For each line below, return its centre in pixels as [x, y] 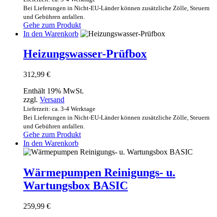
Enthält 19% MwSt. [54, 91]
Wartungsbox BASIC [76, 186]
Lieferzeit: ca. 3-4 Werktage [59, 109]
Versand [52, 100]
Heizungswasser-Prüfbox [85, 54]
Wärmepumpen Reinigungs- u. [99, 173]
